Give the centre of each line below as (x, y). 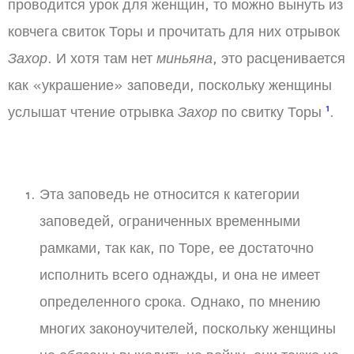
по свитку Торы (271, 112)
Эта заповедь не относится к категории (169, 194)
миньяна (185, 58)
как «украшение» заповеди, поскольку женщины (170, 85)
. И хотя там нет (102, 58)
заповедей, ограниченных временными (170, 221)
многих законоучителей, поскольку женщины (188, 329)
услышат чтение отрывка (93, 112)
